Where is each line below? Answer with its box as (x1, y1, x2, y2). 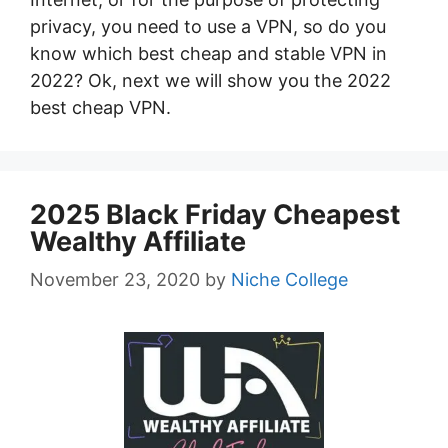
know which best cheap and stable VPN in (30, 43, 387, 65)
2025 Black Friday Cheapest (30, 198, 400, 232)
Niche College (231, 269, 348, 291)
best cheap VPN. (30, 97, 171, 119)
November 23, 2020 (30, 269, 200, 291)
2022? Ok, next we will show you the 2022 (30, 70, 391, 92)
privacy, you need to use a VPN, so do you (30, 16, 386, 38)
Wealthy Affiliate (30, 225, 246, 259)
